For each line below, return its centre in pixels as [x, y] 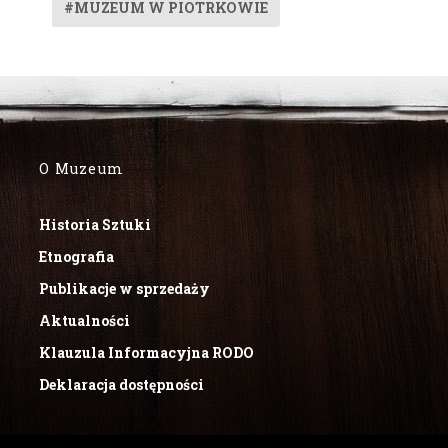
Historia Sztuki [95, 224]
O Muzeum [82, 168]
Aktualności [85, 320]
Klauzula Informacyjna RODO [147, 352]
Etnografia [77, 256]
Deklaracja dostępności [122, 384]
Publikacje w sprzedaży [125, 288]
